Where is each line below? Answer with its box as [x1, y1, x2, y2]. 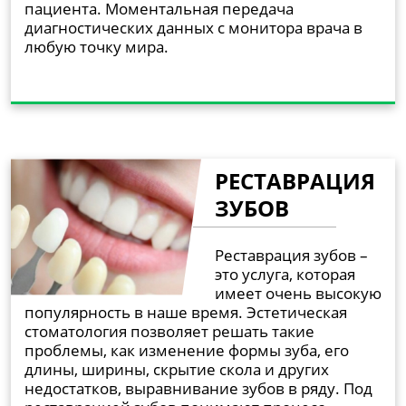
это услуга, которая [215, 263, 355, 285]
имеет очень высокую [215, 282, 382, 304]
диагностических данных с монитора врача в [24, 16, 362, 38]
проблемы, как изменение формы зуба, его [24, 339, 349, 361]
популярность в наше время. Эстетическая [24, 301, 347, 323]
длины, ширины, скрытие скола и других [24, 358, 329, 380]
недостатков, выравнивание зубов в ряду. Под [24, 377, 372, 399]
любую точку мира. [24, 35, 169, 57]
